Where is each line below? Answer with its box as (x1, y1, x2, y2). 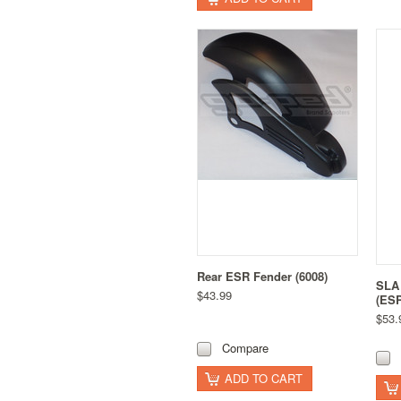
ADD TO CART (225, 370, 303, 388)
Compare (222, 339, 269, 357)
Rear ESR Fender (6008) (197, 267, 328, 285)
